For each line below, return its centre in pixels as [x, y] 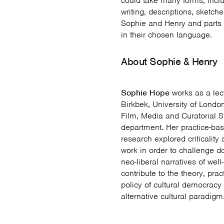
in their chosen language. [166, 35]
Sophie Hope [145, 93]
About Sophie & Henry [169, 61]
